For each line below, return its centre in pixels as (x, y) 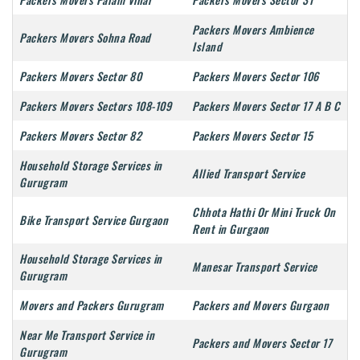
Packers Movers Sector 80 (80, 76)
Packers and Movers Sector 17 (262, 343)
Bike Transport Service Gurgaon (94, 220)
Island (207, 47)
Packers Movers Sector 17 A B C (266, 106)
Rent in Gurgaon (231, 229)
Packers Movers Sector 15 (252, 136)
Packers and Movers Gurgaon (260, 305)
